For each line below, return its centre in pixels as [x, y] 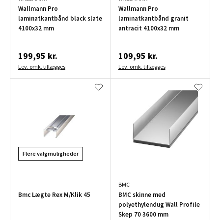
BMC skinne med [142, 195]
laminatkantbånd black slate [60, 19]
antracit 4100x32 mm [149, 28]
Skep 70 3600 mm [143, 215]
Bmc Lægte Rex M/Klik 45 [54, 195]
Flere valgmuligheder [51, 154]
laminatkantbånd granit [153, 19]
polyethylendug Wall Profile [159, 205]
